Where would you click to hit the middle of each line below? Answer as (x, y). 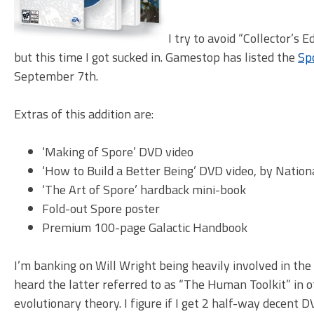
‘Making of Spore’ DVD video (118, 152)
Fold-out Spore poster (101, 209)
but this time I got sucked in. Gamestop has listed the (156, 57)
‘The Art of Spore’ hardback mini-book (144, 190)
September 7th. (56, 76)
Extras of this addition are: (84, 114)
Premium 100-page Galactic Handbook (145, 228)
